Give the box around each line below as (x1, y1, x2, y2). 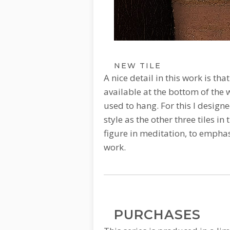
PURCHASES (114, 207, 201, 223)
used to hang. (104, 100, 159, 112)
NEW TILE (114, 61, 161, 71)
